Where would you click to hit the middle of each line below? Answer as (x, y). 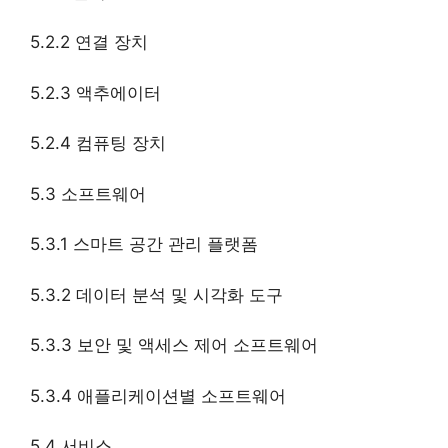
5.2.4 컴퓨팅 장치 (98, 143)
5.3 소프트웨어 (88, 193)
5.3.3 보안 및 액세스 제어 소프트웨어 (174, 345)
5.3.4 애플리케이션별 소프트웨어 (158, 395)
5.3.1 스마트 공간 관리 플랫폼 (144, 244)
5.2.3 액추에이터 (95, 92)
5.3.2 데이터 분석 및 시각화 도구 (156, 294)
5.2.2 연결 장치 (89, 42)
